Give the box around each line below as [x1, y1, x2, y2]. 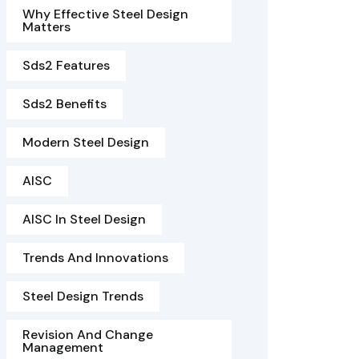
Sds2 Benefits [22, 95, 107, 112]
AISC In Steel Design [22, 211, 146, 228]
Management [22, 339, 103, 356]
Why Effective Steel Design [22, 6, 188, 22]
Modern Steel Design [22, 134, 149, 151]
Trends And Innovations [22, 249, 168, 266]
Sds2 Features [22, 57, 110, 74]
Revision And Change [22, 326, 153, 343]
